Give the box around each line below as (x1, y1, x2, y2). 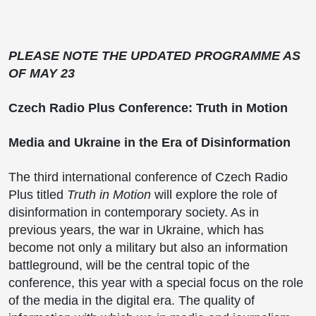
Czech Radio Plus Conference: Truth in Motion (8, 100, 288, 115)
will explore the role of (151, 187, 277, 202)
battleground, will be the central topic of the (8, 257, 250, 272)
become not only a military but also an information (8, 240, 288, 255)
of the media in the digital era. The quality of (8, 293, 255, 308)
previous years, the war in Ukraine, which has (8, 222, 264, 237)
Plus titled (8, 187, 67, 202)
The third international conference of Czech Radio (8, 169, 288, 184)
